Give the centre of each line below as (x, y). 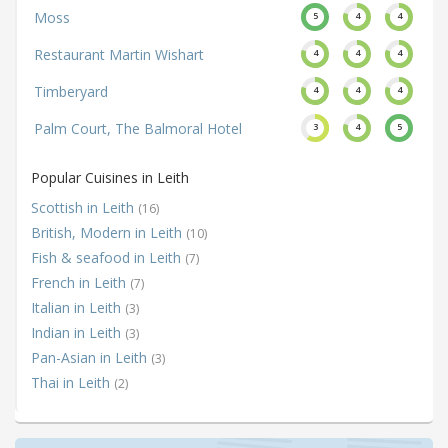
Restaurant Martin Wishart (119, 55)
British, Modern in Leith (108, 233)
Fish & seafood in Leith (108, 258)
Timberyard (71, 92)
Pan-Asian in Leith (91, 358)
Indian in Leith (78, 333)
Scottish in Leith (84, 208)
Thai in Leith (72, 383)
